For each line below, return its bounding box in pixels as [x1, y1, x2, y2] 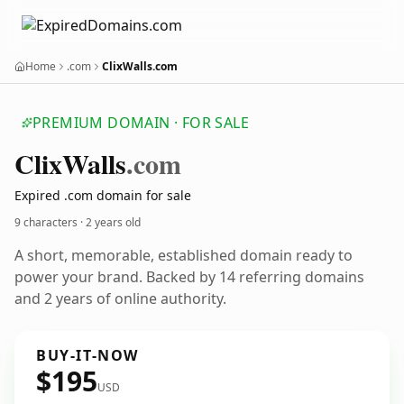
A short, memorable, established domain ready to [14, 245, 353, 265]
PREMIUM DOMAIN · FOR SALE [32, 113, 249, 133]
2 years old [86, 215, 141, 230]
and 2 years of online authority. [14, 289, 226, 308]
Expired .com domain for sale [14, 187, 191, 204]
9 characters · [14, 215, 86, 230]
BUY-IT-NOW [36, 345, 139, 365]
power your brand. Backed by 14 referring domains [14, 267, 364, 287]
